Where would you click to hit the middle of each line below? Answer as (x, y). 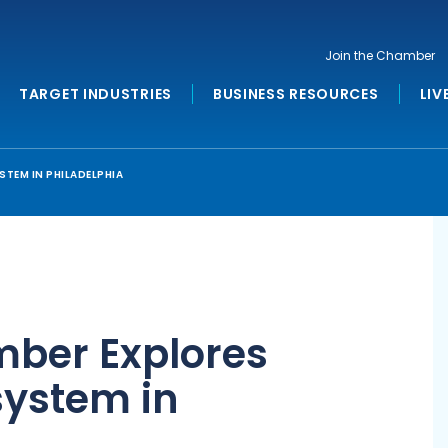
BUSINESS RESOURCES (295, 94)
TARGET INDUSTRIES (95, 94)
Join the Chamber (380, 55)
